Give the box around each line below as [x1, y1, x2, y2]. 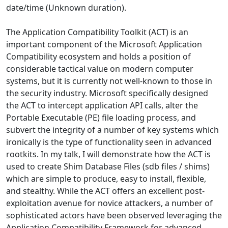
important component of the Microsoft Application [6, 39, 202, 50]
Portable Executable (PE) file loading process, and [6, 112, 196, 123]
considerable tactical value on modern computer [6, 63, 193, 74]
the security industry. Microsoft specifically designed [6, 88, 208, 99]
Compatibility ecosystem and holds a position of [6, 51, 191, 62]
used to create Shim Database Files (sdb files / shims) [6, 161, 210, 172]
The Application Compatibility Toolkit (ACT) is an [6, 26, 188, 38]
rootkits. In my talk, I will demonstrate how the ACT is [6, 149, 211, 160]
